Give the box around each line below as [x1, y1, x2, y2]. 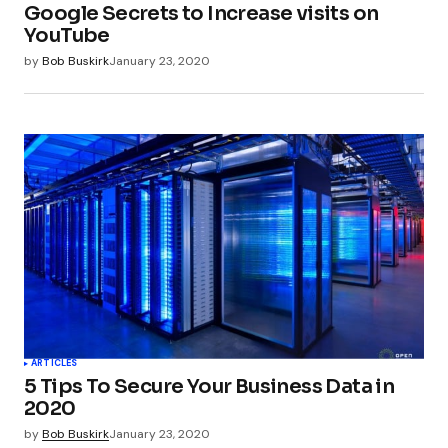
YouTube [24, 23, 110, 49]
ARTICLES [31, 356, 78, 369]
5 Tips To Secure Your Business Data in [24, 373, 395, 399]
